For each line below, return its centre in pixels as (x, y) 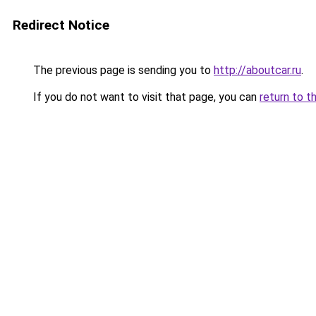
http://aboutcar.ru (257, 70)
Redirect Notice (61, 25)
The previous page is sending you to (122, 70)
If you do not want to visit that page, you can (145, 97)
